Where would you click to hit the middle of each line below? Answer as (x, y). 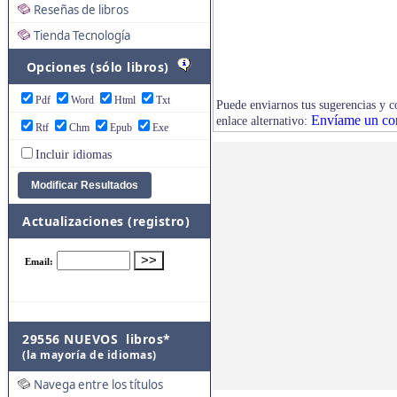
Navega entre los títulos (98, 385)
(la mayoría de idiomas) (90, 355)
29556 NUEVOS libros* (97, 339)
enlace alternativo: (264, 121)
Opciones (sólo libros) (100, 67)
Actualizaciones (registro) (106, 221)
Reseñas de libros (81, 10)
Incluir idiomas (74, 155)
